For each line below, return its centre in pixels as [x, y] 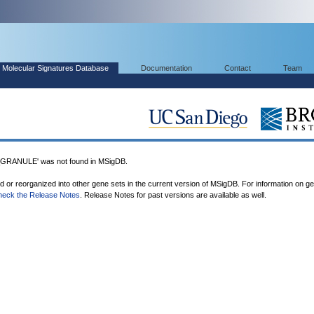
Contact [238, 68]
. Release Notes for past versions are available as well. [173, 195]
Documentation [166, 68]
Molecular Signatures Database [55, 68]
